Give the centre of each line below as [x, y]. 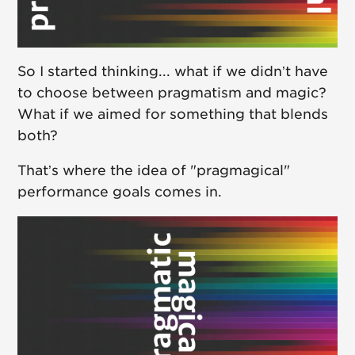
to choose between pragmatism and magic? [172, 93]
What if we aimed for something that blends [173, 115]
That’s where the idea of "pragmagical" [154, 171]
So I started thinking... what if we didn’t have [173, 72]
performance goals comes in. [120, 192]
